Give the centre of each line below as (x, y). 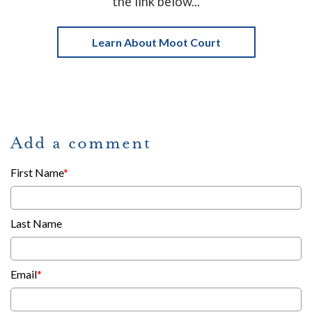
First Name (37, 172)
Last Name (36, 223)
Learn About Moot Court (156, 42)
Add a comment (81, 142)
